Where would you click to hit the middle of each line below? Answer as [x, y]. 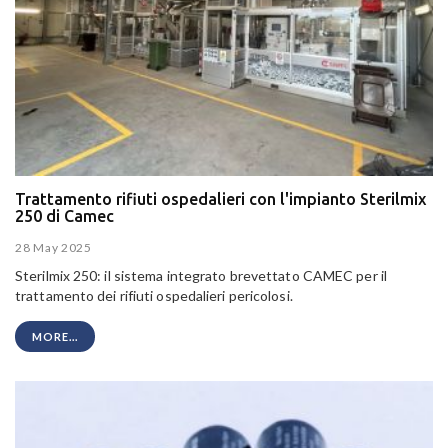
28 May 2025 [53, 247]
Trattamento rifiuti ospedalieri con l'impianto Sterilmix [220, 199]
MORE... [55, 336]
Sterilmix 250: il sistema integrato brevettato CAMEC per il [201, 275]
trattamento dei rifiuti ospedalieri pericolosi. [154, 295]
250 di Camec [64, 216]
